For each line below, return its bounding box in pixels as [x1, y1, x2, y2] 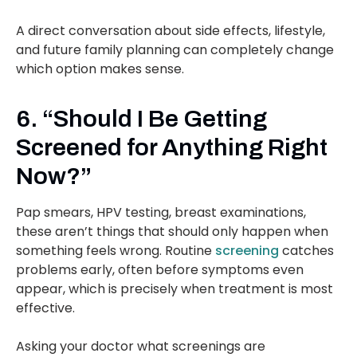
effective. [16, 299, 75, 318]
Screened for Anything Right [16, 135, 328, 161]
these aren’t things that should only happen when [16, 222, 328, 241]
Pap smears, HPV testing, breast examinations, [16, 203, 306, 222]
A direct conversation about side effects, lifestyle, [16, 22, 325, 41]
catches [279, 241, 334, 261]
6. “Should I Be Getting [16, 106, 267, 132]
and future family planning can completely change [16, 41, 334, 60]
